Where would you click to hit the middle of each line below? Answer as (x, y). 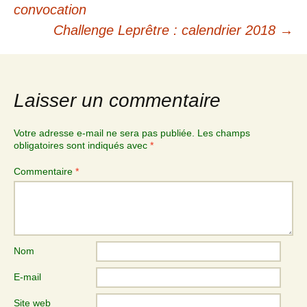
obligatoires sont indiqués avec (82, 145)
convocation (50, 10)
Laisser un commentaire (117, 100)
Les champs (224, 133)
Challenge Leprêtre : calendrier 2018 (167, 30)
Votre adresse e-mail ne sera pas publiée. (104, 133)
